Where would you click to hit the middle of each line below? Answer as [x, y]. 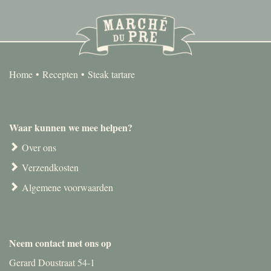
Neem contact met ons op [60, 243]
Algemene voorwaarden [67, 187]
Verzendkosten [50, 167]
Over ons [39, 147]
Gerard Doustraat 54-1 [52, 262]
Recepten [60, 74]
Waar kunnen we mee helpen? [71, 127]
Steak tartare [111, 74]
